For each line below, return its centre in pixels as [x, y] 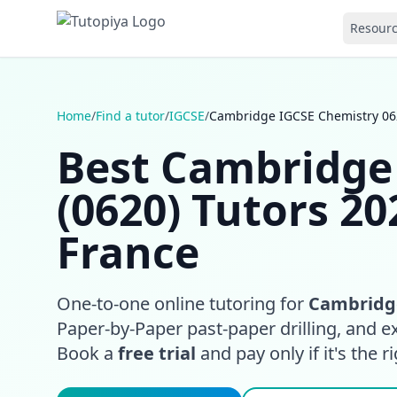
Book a [87, 353]
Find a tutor [130, 116]
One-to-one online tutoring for [183, 304]
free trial [157, 353]
